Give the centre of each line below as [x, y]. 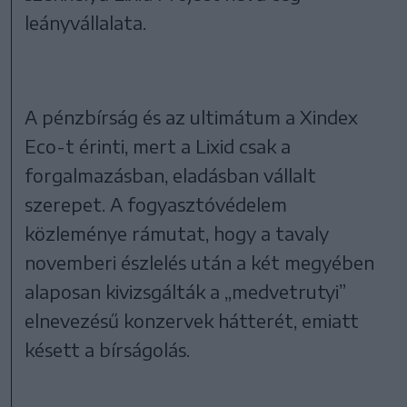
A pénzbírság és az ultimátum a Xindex [192, 116]
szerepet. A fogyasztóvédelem [156, 203]
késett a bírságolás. [108, 349]
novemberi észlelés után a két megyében [200, 262]
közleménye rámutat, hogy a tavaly [177, 233]
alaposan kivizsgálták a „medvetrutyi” [186, 291]
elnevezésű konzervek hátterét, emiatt [192, 320]
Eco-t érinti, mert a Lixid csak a [158, 145]
